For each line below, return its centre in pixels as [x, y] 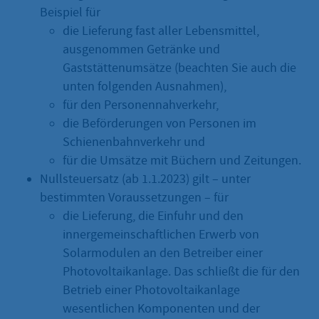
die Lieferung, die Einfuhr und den [153, 216]
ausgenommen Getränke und [141, 50]
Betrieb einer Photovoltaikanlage [151, 291]
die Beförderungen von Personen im [159, 124]
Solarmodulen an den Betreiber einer [163, 253]
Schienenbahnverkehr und [134, 142]
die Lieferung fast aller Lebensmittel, [161, 31]
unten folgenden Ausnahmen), [145, 87]
